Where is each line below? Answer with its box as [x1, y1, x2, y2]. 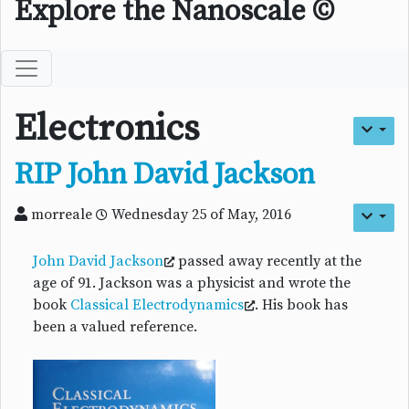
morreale [31, 205, 92, 225]
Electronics [15, 106, 200, 152]
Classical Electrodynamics [70, 296, 244, 315]
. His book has [255, 296, 348, 315]
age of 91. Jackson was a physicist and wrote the [33, 274, 351, 293]
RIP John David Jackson [15, 157, 315, 194]
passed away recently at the [174, 252, 362, 271]
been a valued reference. [33, 318, 197, 337]
